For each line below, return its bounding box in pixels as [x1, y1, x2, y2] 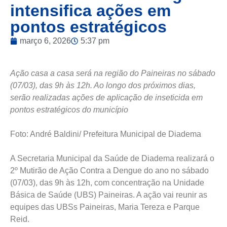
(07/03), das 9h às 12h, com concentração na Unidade [10, 178, 204, 187]
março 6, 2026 [20, 36, 71, 45]
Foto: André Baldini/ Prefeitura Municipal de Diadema [10, 130, 201, 138]
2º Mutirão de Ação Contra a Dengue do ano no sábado [10, 166, 209, 175]
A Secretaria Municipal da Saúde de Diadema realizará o [10, 154, 214, 163]
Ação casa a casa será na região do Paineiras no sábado [10, 69, 215, 78]
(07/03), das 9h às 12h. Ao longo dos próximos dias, [10, 81, 196, 90]
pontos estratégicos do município [10, 105, 128, 114]
